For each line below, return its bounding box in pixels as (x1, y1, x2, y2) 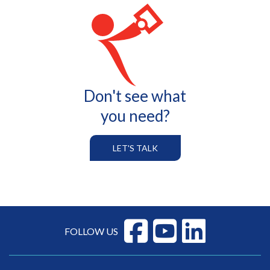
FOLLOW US (64, 225, 118, 237)
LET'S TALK (112, 143, 158, 153)
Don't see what (84, 86, 186, 105)
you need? (100, 106, 170, 125)
